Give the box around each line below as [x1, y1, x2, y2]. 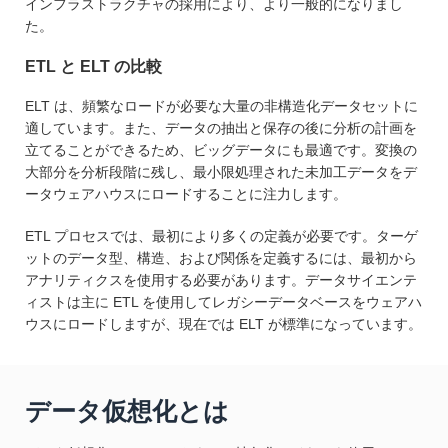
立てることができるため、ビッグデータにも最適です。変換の [25, 142, 417, 159]
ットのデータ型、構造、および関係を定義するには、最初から [25, 250, 417, 267]
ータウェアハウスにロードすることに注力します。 [25, 186, 347, 203]
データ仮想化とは [25, 397, 229, 426]
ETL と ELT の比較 [25, 56, 162, 75]
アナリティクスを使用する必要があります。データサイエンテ [25, 272, 417, 289]
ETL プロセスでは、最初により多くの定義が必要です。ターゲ [25, 228, 418, 245]
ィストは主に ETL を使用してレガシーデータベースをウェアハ [25, 294, 422, 311]
